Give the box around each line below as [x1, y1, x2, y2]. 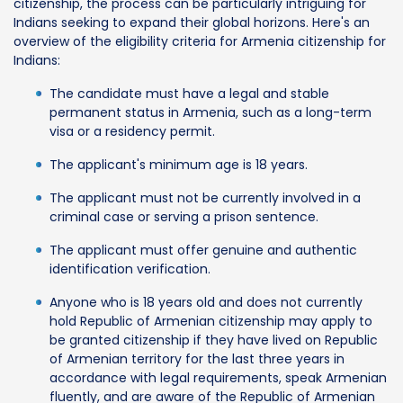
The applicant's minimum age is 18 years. [49, 155, 308, 174]
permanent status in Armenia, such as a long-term [49, 103, 372, 121]
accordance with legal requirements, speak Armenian [49, 368, 387, 387]
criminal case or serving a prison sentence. [49, 207, 318, 226]
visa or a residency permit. [49, 121, 215, 140]
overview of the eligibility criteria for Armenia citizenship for [13, 31, 386, 50]
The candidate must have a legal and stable [49, 84, 329, 103]
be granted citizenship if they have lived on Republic [49, 330, 378, 349]
